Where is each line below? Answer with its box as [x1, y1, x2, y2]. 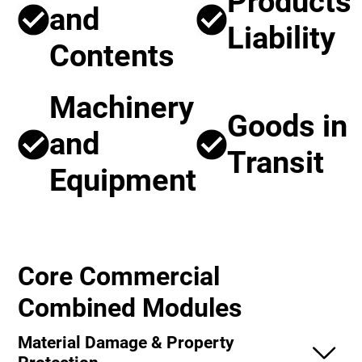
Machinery [48, 90, 194, 126]
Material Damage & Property [18, 331, 235, 352]
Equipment [48, 162, 196, 199]
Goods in [226, 107, 347, 144]
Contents [48, 38, 175, 74]
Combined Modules [18, 292, 242, 323]
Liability [226, 19, 335, 56]
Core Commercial [18, 260, 221, 292]
